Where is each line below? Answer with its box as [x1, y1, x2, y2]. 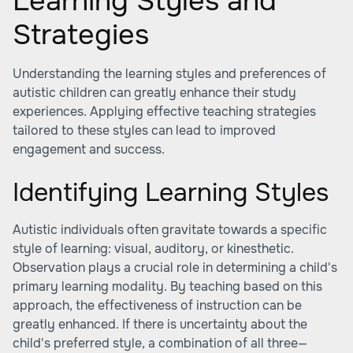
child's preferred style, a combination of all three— [13, 335, 307, 351]
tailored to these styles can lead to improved [13, 122, 276, 139]
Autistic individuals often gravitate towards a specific [13, 221, 327, 238]
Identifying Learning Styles [13, 176, 329, 209]
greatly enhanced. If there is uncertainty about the [13, 316, 307, 333]
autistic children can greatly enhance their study [13, 84, 296, 101]
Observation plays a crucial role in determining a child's [13, 259, 337, 276]
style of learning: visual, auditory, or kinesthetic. [13, 240, 294, 257]
